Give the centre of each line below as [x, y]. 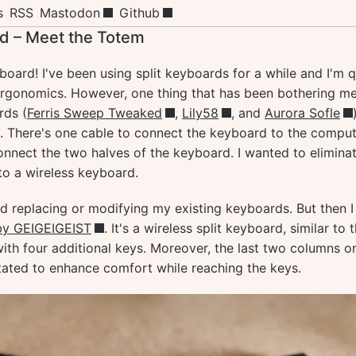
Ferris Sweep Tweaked [95, 113]
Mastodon [70, 13]
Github [139, 13]
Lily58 [200, 113]
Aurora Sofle [302, 113]
